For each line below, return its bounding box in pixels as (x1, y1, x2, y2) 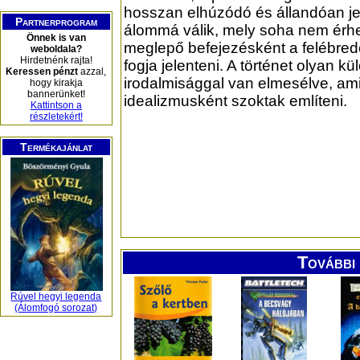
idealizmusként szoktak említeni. (124, 92, 347, 110)
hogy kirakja (30, 77, 83, 88)
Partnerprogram (15, 15, 97, 28)
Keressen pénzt (6, 66, 79, 77)
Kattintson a (31, 100, 82, 111)
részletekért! (30, 111, 83, 122)
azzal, (78, 66, 107, 77)
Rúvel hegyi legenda (10, 291, 102, 302)
